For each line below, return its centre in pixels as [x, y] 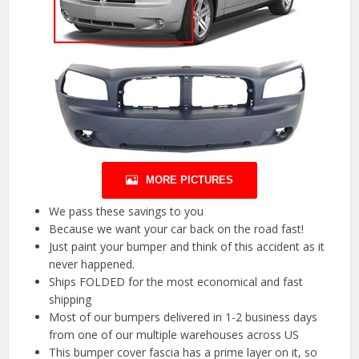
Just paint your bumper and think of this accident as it [187, 246]
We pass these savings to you [127, 211]
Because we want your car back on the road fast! [177, 228]
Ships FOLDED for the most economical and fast [176, 281]
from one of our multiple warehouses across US [174, 334]
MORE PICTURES [190, 179]
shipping [71, 299]
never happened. [92, 264]
